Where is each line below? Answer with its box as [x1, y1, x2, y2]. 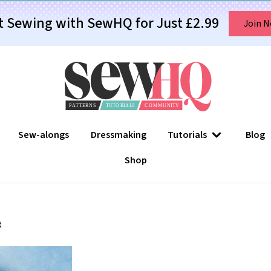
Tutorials [168, 128, 207, 142]
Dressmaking [90, 128, 146, 142]
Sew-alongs [18, 128, 70, 142]
